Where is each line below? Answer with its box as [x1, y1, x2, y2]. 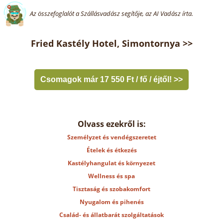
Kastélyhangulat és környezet [68, 159, 155, 167]
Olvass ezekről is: [77, 118, 146, 129]
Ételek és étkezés [86, 146, 137, 154]
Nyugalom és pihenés [79, 198, 144, 206]
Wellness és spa [88, 172, 135, 180]
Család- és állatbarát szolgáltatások [59, 211, 164, 219]
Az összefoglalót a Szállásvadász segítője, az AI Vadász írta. [30, 9, 193, 18]
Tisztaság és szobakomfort [73, 185, 150, 193]
